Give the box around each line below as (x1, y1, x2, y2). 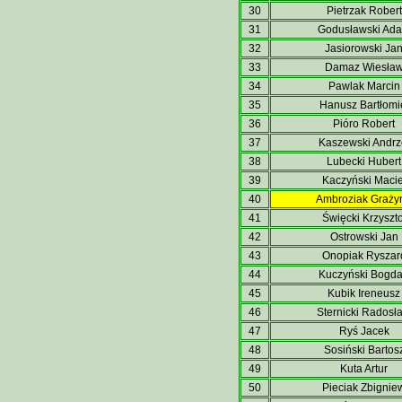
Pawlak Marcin (328, 80, 400, 92)
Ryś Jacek (338, 325, 389, 337)
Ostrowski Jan (329, 231, 398, 243)
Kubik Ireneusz (328, 287, 400, 300)
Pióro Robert (333, 118, 395, 130)
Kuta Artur (340, 363, 388, 375)
